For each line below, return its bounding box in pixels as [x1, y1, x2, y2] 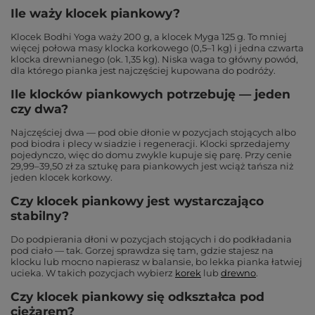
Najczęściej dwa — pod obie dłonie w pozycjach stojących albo [11, 127, 296, 138]
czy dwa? [11, 101, 68, 116]
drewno [221, 267, 256, 278]
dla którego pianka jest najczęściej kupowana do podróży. [11, 65, 276, 76]
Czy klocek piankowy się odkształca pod [11, 289, 264, 304]
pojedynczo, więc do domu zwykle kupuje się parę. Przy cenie [11, 149, 292, 160]
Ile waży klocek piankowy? [11, 6, 180, 20]
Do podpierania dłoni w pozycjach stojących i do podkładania [11, 233, 292, 245]
